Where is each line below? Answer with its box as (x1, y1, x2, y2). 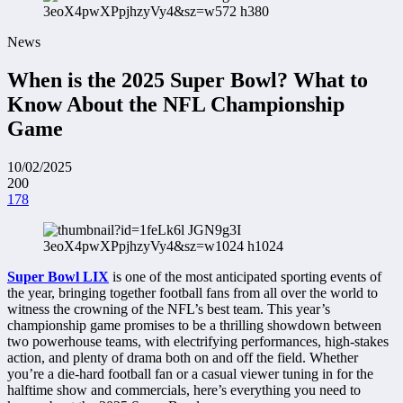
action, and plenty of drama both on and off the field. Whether (7, 349, 358, 365)
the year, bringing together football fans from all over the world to (7, 284, 378, 300)
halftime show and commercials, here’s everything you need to (7, 381, 361, 398)
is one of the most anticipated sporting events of (109, 268, 381, 284)
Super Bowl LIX (7, 268, 109, 284)
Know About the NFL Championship (7, 92, 345, 116)
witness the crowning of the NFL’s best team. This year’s (7, 300, 330, 317)
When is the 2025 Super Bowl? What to (7, 67, 368, 92)
